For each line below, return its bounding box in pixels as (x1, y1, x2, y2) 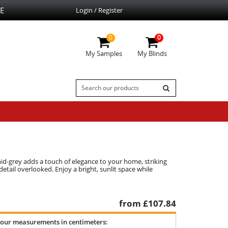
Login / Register (75, 5, 123, 15)
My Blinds (137, 48, 167, 58)
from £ (119, 197, 148, 209)
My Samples (85, 48, 122, 58)
